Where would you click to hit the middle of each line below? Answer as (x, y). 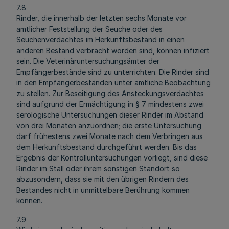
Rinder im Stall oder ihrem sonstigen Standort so (98, 168)
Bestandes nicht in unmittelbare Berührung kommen (103, 190)
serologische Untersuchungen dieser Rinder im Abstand (110, 115)
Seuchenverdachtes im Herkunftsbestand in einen (100, 40)
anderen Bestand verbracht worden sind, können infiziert (113, 50)
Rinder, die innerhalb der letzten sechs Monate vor (101, 18)
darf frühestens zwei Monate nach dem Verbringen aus (110, 136)
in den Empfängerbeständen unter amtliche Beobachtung (113, 83)
